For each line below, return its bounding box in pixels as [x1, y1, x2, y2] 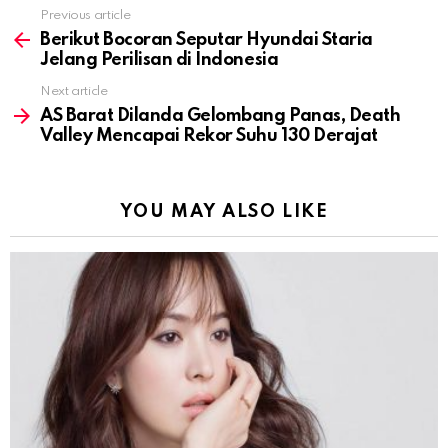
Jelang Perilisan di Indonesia [40, 51, 279, 70]
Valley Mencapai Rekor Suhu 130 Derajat [40, 127, 378, 146]
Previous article [40, 9, 131, 23]
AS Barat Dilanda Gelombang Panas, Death [40, 107, 401, 126]
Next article [40, 85, 108, 99]
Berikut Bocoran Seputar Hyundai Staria [40, 31, 373, 50]
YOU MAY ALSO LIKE [119, 203, 329, 222]
